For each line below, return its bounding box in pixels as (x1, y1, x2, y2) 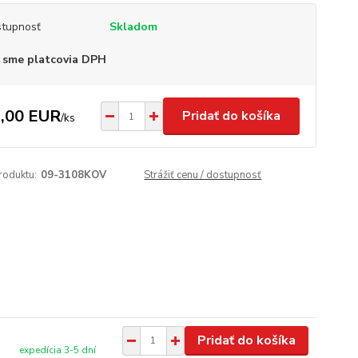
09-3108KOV (40, 168, 106, 182)
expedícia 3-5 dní (19, 343, 97, 356)
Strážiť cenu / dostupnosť (144, 168, 262, 182)
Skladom (109, 19, 157, 34)
